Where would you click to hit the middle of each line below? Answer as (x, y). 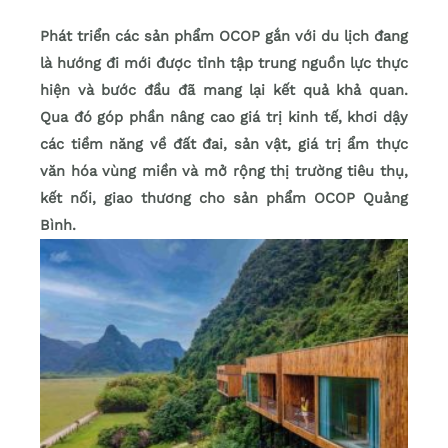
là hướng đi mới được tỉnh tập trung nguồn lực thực (224, 63)
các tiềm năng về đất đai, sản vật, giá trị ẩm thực (224, 144)
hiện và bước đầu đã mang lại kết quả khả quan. (224, 90)
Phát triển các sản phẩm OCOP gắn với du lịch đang (224, 36)
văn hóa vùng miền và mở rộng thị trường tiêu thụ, (224, 171)
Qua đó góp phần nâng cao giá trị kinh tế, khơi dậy (224, 117)
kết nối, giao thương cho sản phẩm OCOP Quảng (224, 198)
